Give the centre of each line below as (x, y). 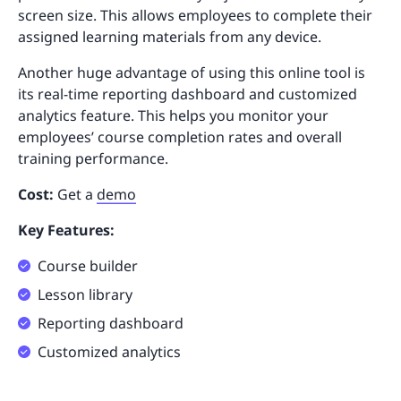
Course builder (88, 265)
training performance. (93, 158)
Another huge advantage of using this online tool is (192, 72)
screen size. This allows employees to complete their (195, 15)
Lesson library (85, 294)
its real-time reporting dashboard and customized (188, 94)
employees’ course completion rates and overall (180, 137)
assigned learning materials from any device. (171, 36)
